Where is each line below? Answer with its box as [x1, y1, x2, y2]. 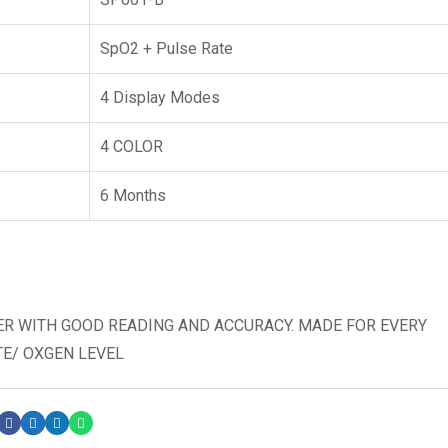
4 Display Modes [100, 88, 220, 107]
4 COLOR [100, 137, 163, 156]
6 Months [100, 186, 166, 205]
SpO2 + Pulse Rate [100, 39, 233, 58]
